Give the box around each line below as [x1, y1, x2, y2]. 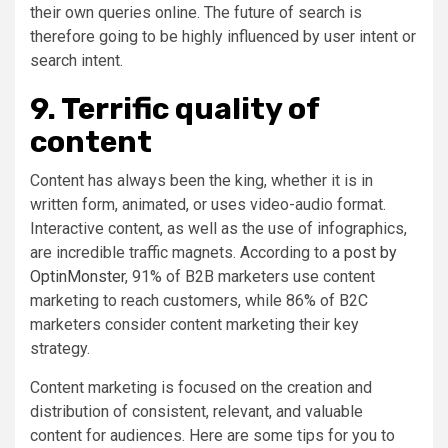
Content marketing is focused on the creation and [30, 377, 372, 397]
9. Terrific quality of [30, 90, 319, 127]
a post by [332, 242, 397, 262]
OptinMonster [30, 266, 125, 286]
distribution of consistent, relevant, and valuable [30, 401, 363, 421]
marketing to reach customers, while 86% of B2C [30, 290, 368, 310]
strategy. [30, 338, 90, 358]
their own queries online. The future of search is [30, 2, 362, 22]
